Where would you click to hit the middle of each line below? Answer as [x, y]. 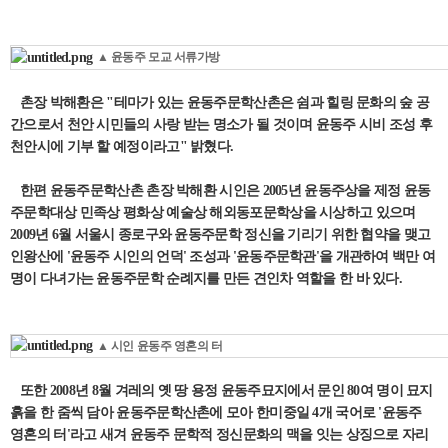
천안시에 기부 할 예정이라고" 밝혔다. [122, 146]
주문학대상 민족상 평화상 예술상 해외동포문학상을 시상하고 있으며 [213, 212]
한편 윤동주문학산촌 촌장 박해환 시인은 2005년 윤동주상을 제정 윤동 [220, 190]
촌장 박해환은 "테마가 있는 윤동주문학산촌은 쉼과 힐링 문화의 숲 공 [220, 102]
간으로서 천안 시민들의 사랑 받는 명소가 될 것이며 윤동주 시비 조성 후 [221, 124]
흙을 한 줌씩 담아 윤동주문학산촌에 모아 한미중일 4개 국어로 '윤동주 [216, 413]
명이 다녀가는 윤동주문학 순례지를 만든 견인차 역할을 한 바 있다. [206, 278]
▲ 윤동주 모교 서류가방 [158, 56]
